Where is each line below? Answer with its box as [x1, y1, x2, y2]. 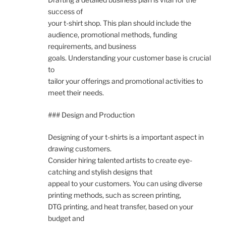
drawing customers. [48, 144, 111, 153]
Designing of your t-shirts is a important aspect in [48, 132, 204, 141]
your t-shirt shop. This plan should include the [48, 18, 191, 27]
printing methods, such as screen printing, [48, 190, 181, 199]
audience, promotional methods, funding [48, 30, 177, 39]
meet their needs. [48, 88, 104, 97]
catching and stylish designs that [48, 167, 152, 176]
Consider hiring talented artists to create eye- [48, 155, 192, 164]
